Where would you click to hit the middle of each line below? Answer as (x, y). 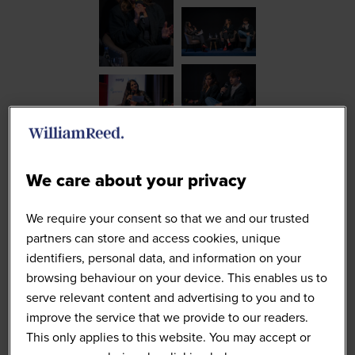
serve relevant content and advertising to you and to (171, 298)
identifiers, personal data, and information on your (164, 258)
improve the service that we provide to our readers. (168, 318)
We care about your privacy (137, 181)
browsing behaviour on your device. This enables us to (177, 278)
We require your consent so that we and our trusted (168, 219)
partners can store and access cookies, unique (154, 239)
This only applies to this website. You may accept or (169, 338)
